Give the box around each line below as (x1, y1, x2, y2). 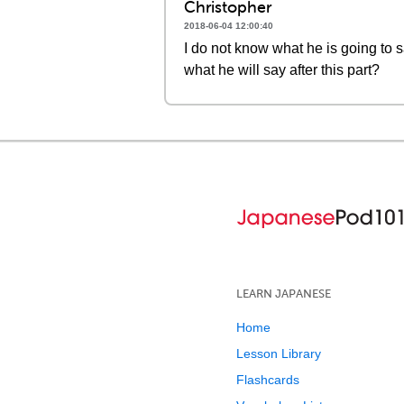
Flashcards (236, 372, 299, 387)
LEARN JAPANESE (236, 287, 331, 300)
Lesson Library (236, 346, 321, 361)
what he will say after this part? (184, 62, 380, 78)
